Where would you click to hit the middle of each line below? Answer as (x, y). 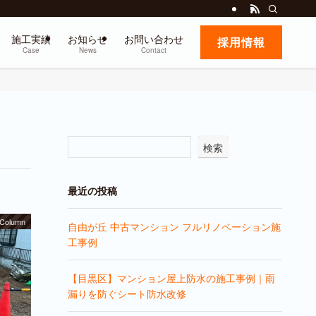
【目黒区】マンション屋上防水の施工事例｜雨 (171, 278)
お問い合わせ (154, 39)
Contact (154, 50)
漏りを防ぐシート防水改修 (127, 293)
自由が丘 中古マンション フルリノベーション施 (174, 226)
